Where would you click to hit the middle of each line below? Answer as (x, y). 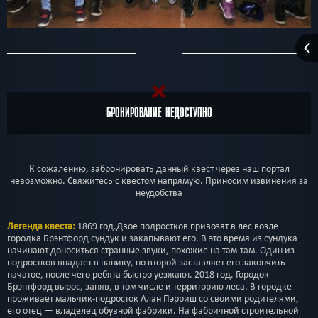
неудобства (159, 192)
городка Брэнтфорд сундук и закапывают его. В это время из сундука (152, 238)
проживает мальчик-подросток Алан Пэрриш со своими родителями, (153, 298)
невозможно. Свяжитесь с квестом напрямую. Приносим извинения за (159, 180)
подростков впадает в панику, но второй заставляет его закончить (146, 262)
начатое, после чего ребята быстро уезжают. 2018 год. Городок (138, 274)
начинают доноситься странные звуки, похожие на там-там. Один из (151, 250)
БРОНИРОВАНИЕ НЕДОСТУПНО (159, 113)
